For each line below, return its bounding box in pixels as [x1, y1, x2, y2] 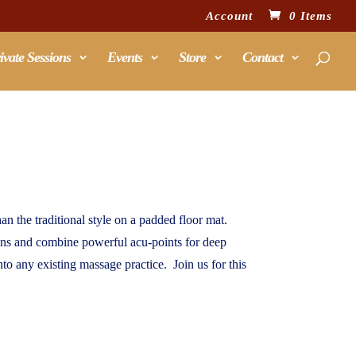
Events [107, 49, 142, 65]
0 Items [289, 10, 332, 23]
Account [206, 10, 253, 23]
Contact [242, 49, 283, 65]
